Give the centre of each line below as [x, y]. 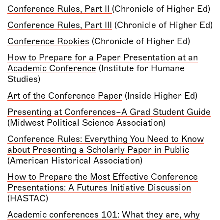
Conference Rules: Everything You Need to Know [106, 139]
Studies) [24, 79]
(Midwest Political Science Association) [86, 123]
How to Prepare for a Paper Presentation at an [103, 58]
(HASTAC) [28, 199]
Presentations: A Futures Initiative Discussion [99, 188]
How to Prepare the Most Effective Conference [103, 177]
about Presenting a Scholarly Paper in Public [98, 150]
